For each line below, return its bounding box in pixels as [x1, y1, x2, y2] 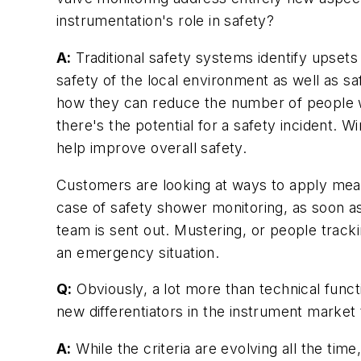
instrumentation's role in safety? [56, 12, 275, 30]
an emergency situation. [56, 243, 220, 261]
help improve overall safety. [56, 139, 247, 156]
